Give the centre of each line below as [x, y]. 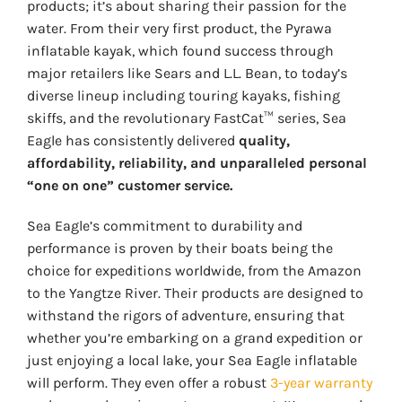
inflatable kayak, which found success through [180, 50]
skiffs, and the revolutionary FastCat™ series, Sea [186, 118]
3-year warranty [321, 382]
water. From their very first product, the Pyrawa [179, 28]
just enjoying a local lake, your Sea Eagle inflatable [192, 360]
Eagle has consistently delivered [132, 140]
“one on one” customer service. [129, 185]
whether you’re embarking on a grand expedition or [194, 337]
